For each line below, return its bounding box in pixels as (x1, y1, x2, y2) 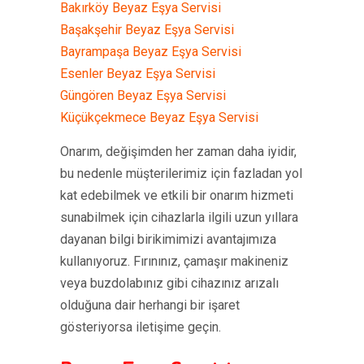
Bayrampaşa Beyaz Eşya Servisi (60, 44, 241, 59)
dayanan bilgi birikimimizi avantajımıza (60, 232, 276, 247)
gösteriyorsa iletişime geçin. (60, 319, 221, 335)
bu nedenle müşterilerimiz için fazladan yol (60, 166, 302, 181)
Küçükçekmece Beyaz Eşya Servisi (60, 110, 258, 125)
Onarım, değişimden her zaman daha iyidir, (60, 144, 297, 159)
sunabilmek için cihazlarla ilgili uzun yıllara (60, 210, 298, 225)
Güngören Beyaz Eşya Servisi (60, 88, 226, 103)
